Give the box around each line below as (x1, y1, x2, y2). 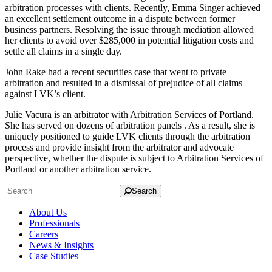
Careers (29, 228, 58, 239)
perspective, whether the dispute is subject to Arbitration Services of (5, 152, 263, 163)
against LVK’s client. (5, 88, 86, 99)
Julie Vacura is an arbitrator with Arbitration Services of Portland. (5, 109, 254, 120)
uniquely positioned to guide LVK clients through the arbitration (5, 131, 250, 141)
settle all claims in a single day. (5, 46, 122, 56)
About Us (29, 206, 67, 217)
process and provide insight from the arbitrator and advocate (5, 141, 234, 152)
